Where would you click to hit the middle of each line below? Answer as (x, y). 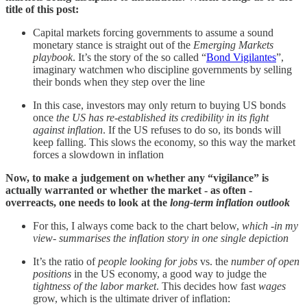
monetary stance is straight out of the (113, 45)
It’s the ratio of (65, 261)
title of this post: (42, 9)
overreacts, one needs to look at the (88, 202)
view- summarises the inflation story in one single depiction (161, 238)
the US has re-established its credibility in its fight (162, 117)
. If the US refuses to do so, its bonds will (192, 130)
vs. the (214, 261)
